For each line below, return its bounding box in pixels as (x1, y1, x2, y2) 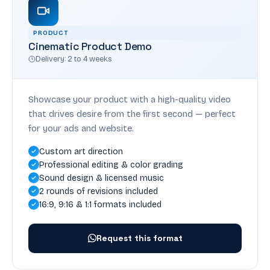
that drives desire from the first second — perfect (28, 108, 236, 119)
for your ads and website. (28, 122, 134, 134)
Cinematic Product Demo (28, 39, 152, 53)
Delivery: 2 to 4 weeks (36, 54, 112, 63)
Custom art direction (39, 146, 123, 157)
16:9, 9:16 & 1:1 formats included (39, 199, 162, 210)
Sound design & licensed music (39, 172, 164, 183)
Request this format (96, 232, 183, 243)
